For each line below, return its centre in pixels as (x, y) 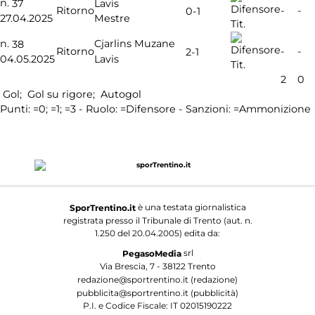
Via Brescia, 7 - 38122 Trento (157, 266)
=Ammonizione (272, 109)
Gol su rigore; (61, 95)
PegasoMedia (152, 253)
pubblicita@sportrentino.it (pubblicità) (157, 292)
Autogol (120, 95)
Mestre (112, 19)
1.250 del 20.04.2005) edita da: (157, 233)
